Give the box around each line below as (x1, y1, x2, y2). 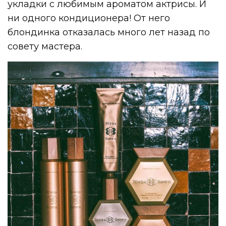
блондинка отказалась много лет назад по (8, 26, 210, 38)
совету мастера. (8, 40, 83, 52)
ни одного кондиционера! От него (8, 12, 171, 24)
